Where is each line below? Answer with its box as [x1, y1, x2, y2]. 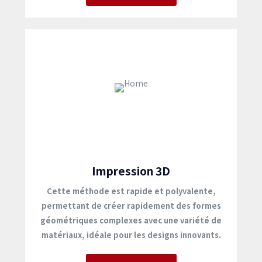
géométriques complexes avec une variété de [40, 215, 222, 226]
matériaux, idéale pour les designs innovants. [41, 229, 221, 240]
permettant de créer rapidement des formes [41, 200, 221, 211]
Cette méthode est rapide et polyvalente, [46, 185, 216, 196]
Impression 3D [92, 163, 170, 178]
